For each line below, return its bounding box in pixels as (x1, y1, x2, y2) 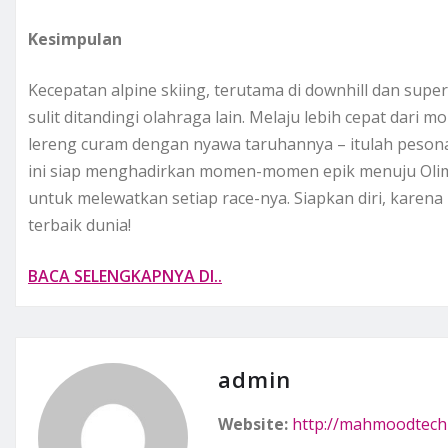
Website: (218, 413, 288, 436)
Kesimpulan (28, 28, 122, 51)
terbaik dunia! (28, 214, 131, 237)
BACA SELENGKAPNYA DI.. (28, 265, 222, 288)
